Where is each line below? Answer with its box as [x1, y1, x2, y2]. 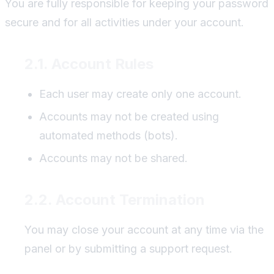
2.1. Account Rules [24, 54, 154, 73]
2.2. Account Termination [24, 190, 205, 209]
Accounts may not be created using [39, 109, 219, 123]
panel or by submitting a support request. [24, 242, 232, 255]
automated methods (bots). [39, 128, 178, 142]
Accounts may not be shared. [39, 151, 188, 165]
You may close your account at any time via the [24, 223, 264, 236]
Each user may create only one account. [39, 87, 242, 100]
